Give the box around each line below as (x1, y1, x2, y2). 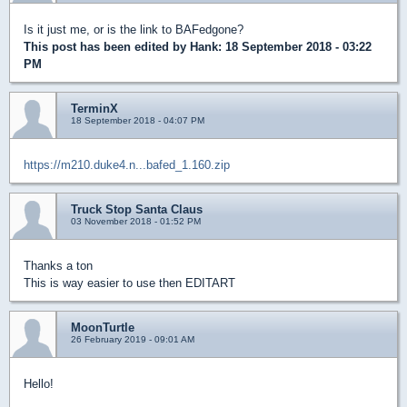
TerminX (71, 101, 118, 115)
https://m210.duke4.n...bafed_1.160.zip (24, 157, 230, 172)
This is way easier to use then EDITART (24, 275, 235, 290)
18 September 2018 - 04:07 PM (71, 114, 204, 125)
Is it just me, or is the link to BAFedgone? (24, 22, 243, 36)
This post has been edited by (24, 39, 190, 54)
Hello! (24, 376, 54, 391)
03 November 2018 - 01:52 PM (71, 215, 201, 226)
